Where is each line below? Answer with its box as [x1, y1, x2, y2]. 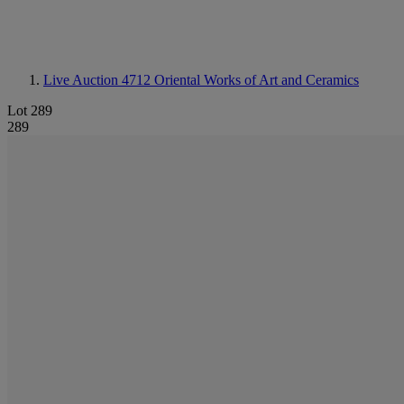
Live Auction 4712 [43, 72, 154, 87]
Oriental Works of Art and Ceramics [154, 72, 359, 87]
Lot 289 [7, 103, 52, 118]
